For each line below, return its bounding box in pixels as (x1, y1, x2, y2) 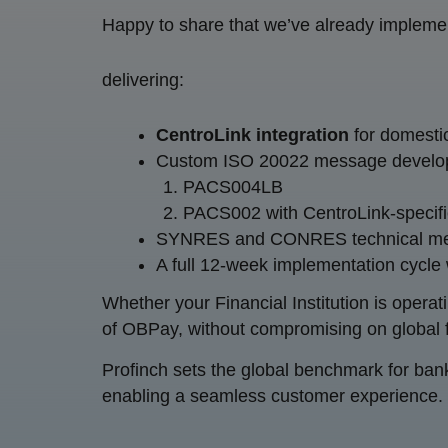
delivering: (102, 69, 184, 90)
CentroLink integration (156, 124, 349, 145)
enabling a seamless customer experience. (102, 385, 443, 406)
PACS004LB (183, 176, 283, 197)
